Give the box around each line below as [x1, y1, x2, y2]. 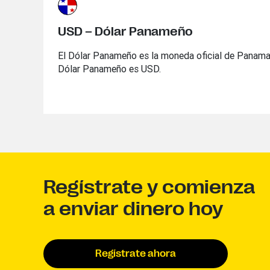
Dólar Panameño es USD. [58, 63, 161, 75]
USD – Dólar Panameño [58, 25, 193, 39]
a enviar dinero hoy [43, 198, 223, 220]
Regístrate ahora [95, 248, 177, 259]
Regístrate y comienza [43, 176, 255, 198]
